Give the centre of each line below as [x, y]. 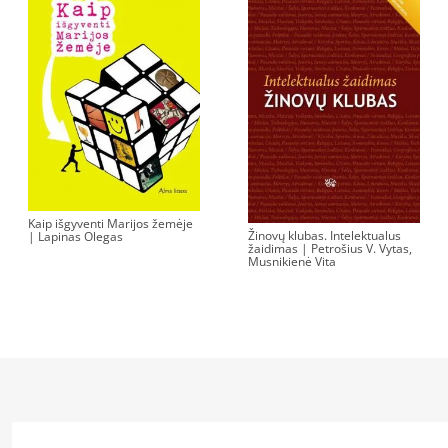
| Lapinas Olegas [76, 236]
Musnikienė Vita [292, 261]
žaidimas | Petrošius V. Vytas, [330, 248]
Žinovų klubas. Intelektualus [325, 235]
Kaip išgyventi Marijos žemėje [111, 223]
